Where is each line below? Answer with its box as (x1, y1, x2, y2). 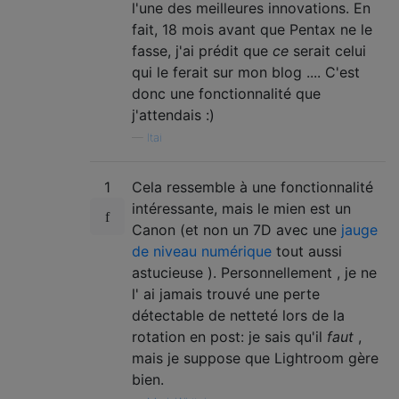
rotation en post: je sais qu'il (132, 328, 327, 346)
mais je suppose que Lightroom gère (132, 349, 379, 367)
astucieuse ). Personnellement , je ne (132, 264, 377, 281)
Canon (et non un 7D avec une (132, 221, 341, 239)
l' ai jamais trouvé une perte (132, 285, 320, 303)
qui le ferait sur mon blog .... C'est (132, 63, 360, 81)
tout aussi (272, 242, 342, 260)
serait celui (289, 42, 366, 60)
